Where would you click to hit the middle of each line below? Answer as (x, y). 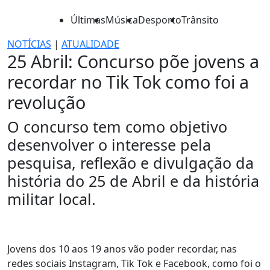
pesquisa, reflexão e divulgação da (130, 163)
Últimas (88, 20)
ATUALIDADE (90, 44)
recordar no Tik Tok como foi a (128, 82)
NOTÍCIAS (29, 44)
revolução (46, 102)
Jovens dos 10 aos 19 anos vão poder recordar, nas (122, 249)
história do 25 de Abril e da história (133, 181)
